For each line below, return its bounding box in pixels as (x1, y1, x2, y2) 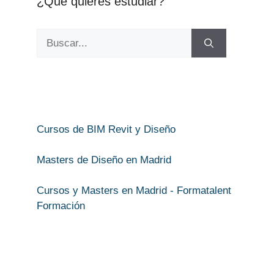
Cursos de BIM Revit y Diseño (37, 124, 176, 136)
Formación (37, 200, 85, 212)
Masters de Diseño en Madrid (37, 154, 171, 166)
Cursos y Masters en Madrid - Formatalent (37, 185, 231, 197)
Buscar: (36, 30, 72, 42)
